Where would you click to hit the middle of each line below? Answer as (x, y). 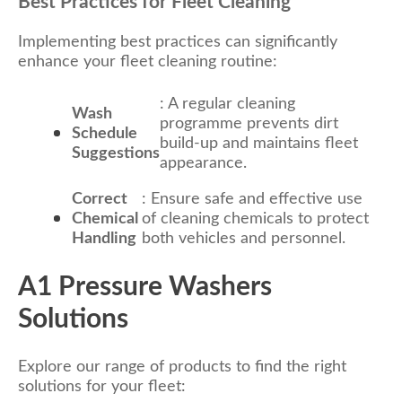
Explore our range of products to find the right (182, 367)
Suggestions (116, 153)
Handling (104, 238)
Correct (100, 199)
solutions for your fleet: (102, 387)
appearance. (203, 163)
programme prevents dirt (249, 123)
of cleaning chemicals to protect (255, 218)
